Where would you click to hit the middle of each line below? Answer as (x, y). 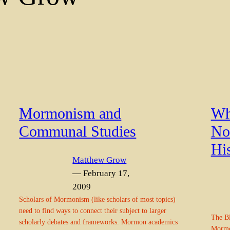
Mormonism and (70, 114)
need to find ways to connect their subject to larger (93, 210)
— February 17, (101, 173)
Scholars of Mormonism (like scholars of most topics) (98, 199)
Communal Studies (78, 132)
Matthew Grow (100, 160)
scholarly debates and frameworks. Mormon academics (99, 222)
